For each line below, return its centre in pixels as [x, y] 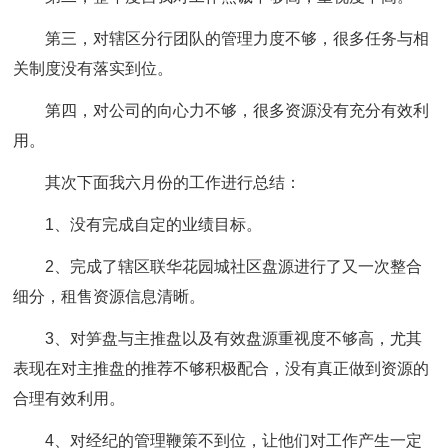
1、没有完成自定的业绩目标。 [154, 224]
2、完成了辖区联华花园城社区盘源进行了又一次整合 [234, 266]
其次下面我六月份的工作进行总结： [173, 182]
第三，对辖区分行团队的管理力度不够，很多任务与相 [237, 38]
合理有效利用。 [69, 398]
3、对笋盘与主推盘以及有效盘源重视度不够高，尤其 [234, 338]
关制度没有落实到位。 [93, 68]
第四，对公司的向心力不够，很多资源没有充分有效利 [237, 110]
